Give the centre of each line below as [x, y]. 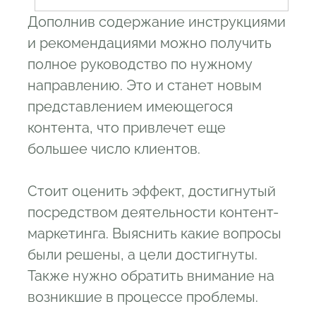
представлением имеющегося [130, 107]
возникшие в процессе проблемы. [143, 297]
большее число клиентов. [114, 149]
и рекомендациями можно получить [150, 43]
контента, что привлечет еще [127, 128]
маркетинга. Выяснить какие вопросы [154, 234]
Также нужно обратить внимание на [151, 276]
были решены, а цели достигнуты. [142, 255]
